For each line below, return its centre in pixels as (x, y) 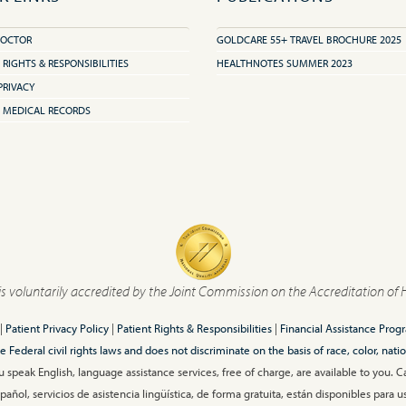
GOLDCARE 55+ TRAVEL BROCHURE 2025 (309, 39)
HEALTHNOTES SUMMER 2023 (285, 63)
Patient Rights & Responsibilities (194, 328)
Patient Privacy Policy (57, 328)
